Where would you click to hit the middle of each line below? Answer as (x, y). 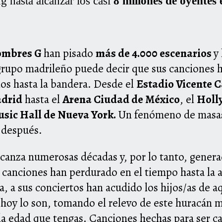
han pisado (70, 54)
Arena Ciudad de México (121, 100)
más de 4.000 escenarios (155, 54)
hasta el (42, 100)
